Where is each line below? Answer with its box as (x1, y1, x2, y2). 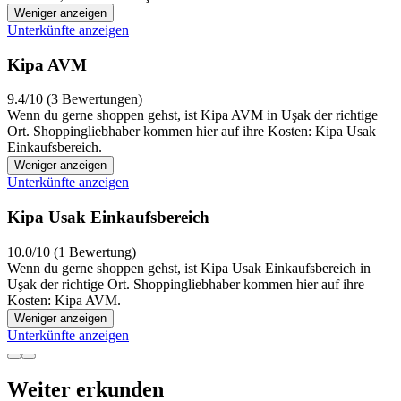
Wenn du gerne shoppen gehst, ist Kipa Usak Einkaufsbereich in (7, 260, 371, 276)
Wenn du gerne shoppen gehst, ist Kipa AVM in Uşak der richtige (7, 107, 378, 124)
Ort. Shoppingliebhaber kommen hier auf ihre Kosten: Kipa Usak (7, 124, 376, 140)
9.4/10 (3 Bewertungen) (7, 91, 142, 107)
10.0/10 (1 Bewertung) (7, 243, 136, 260)
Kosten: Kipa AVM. (7, 292, 121, 308)
